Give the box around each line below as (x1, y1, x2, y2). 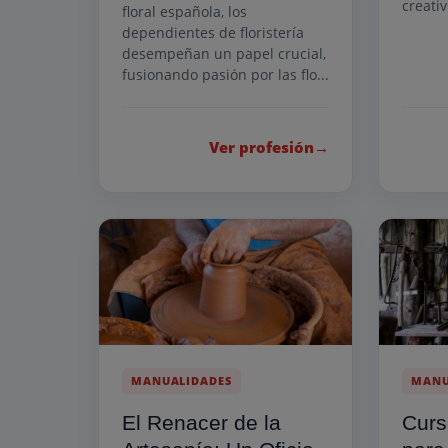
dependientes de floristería (122, 22, 304, 42)
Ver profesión (209, 136, 315, 157)
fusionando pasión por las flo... (122, 64, 329, 84)
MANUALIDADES (131, 373, 232, 389)
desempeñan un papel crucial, (122, 43, 326, 63)
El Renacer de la (122, 411, 281, 435)
